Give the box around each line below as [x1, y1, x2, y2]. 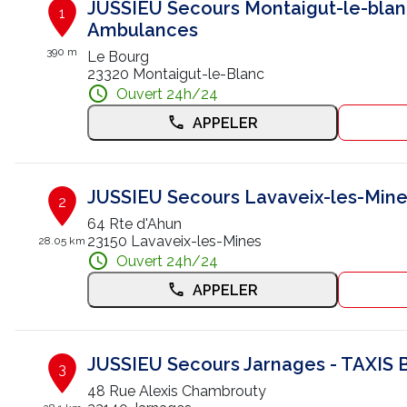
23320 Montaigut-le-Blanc [86, 65, 264, 83]
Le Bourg [86, 48, 149, 65]
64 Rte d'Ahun [86, 215, 182, 233]
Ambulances [86, 19, 198, 41]
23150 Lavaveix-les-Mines [86, 233, 262, 250]
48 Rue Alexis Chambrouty [86, 382, 266, 400]
